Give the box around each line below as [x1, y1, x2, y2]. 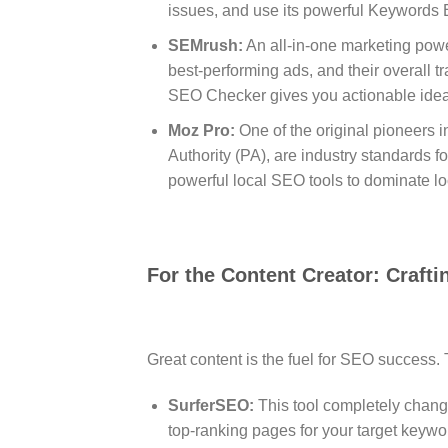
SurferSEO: [167, 396, 254, 414]
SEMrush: [167, 36, 243, 54]
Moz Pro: [167, 121, 235, 139]
